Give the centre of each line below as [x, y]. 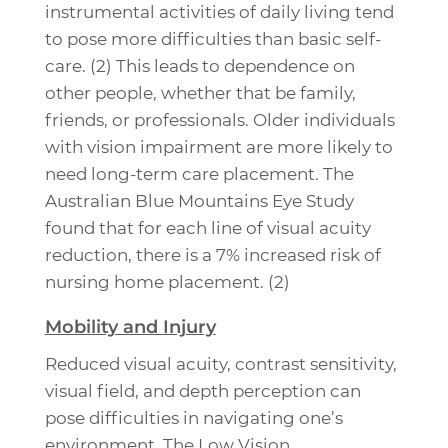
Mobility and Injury [130, 327]
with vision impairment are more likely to [218, 147]
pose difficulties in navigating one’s [193, 418]
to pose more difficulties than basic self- [212, 39]
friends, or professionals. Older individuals [219, 120]
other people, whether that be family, [200, 93]
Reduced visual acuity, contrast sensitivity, [220, 364]
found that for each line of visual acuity [207, 228]
